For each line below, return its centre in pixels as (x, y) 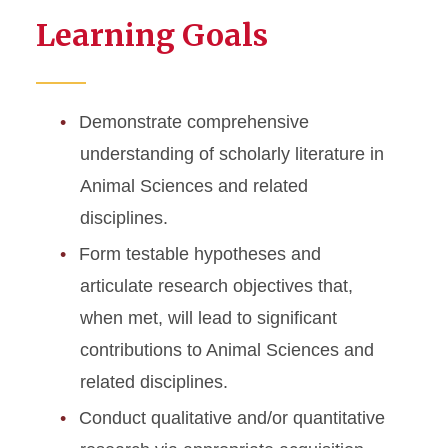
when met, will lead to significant (208, 318)
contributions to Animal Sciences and (227, 350)
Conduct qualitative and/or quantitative (232, 418)
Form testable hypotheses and (200, 254)
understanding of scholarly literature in (232, 154)
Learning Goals (152, 35)
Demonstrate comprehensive (194, 122)
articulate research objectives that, (216, 286)
